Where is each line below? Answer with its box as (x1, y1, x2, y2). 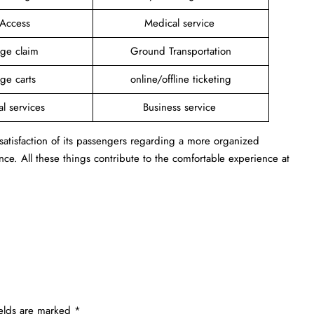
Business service (142, 99, 219, 115)
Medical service (144, 15, 218, 31)
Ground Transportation (130, 43, 231, 59)
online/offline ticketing (130, 71, 231, 87)
